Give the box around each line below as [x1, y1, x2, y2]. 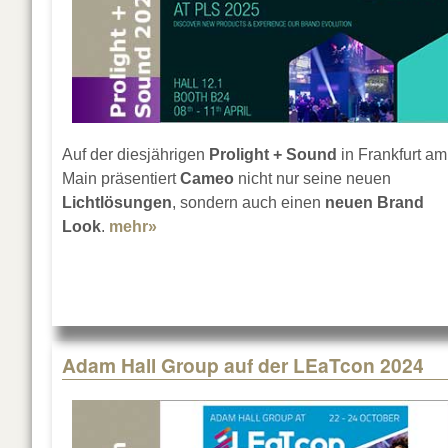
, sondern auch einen [172, 194, 325, 212]
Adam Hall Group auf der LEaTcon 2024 [62, 351, 424, 380]
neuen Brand [325, 194, 424, 212]
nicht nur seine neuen [234, 170, 391, 188]
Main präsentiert [62, 170, 180, 188]
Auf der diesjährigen [62, 146, 205, 164]
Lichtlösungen [62, 194, 172, 212]
